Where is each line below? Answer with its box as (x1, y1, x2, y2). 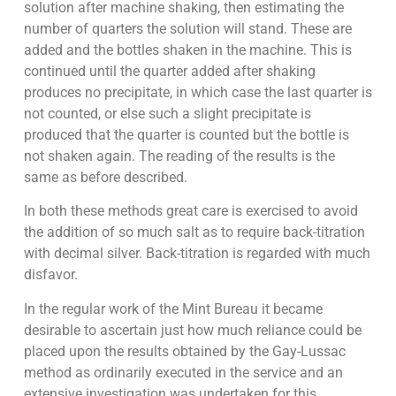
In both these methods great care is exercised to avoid (23, 202, 358, 220)
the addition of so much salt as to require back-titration (23, 224, 365, 241)
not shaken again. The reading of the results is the (23, 147, 335, 164)
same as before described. (23, 168, 187, 186)
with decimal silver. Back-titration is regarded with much (23, 245, 370, 263)
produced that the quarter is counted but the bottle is (23, 126, 349, 143)
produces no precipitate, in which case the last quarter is (23, 83, 372, 101)
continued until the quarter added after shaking (23, 62, 316, 80)
